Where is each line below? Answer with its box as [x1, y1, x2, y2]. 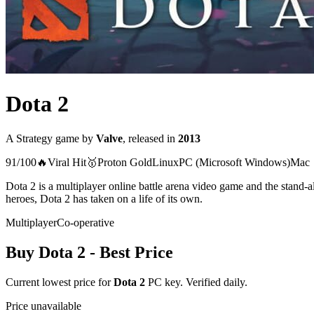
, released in [123, 132, 175, 144]
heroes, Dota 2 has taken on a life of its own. [6, 192, 203, 205]
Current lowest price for [6, 275, 114, 288]
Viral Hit [48, 156, 86, 168]
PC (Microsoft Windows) [179, 156, 290, 168]
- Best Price [86, 243, 173, 261]
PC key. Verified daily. [145, 275, 247, 288]
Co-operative [57, 216, 114, 228]
